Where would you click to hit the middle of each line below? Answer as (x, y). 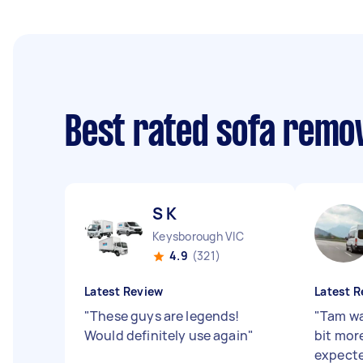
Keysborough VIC (198, 236)
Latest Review (124, 291)
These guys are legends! (165, 316)
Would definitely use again (166, 335)
